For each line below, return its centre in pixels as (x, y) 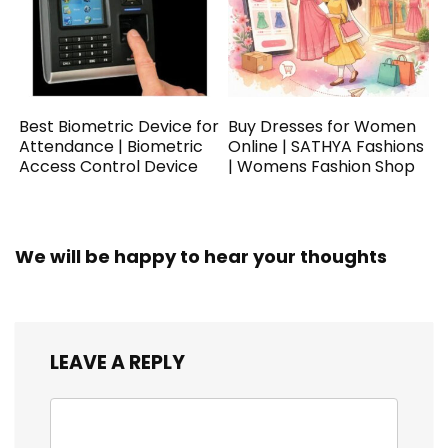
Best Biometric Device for (119, 126)
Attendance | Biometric (111, 146)
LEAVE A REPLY (117, 362)
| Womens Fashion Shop (322, 166)
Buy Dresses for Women (322, 126)
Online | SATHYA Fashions (326, 146)
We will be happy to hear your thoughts (201, 256)
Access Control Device (109, 166)
